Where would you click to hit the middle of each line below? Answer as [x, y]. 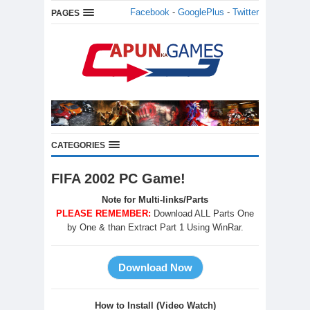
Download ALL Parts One [204, 214]
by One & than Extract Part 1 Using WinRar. [155, 228]
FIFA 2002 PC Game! [118, 179]
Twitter [246, 12]
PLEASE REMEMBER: [103, 214]
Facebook [150, 12]
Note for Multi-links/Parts [155, 200]
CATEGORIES [78, 146]
